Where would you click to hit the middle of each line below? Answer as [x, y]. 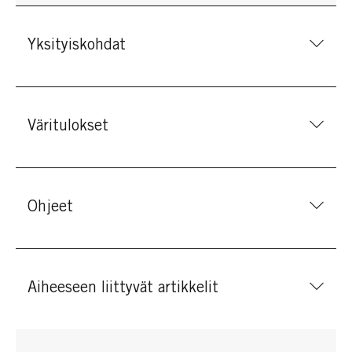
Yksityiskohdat [77, 46]
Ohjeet [50, 208]
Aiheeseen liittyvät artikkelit [123, 289]
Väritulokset [68, 127]
